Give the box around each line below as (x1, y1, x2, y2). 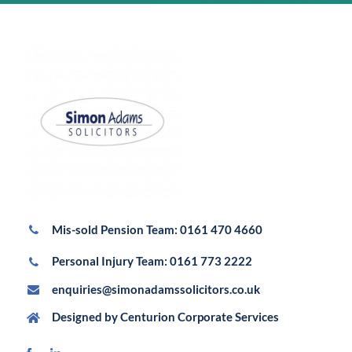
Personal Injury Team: (51, 254, 170, 269)
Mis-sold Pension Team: (51, 222, 180, 237)
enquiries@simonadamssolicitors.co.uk (51, 281, 260, 296)
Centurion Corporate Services (119, 310, 279, 324)
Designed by (51, 310, 120, 324)
